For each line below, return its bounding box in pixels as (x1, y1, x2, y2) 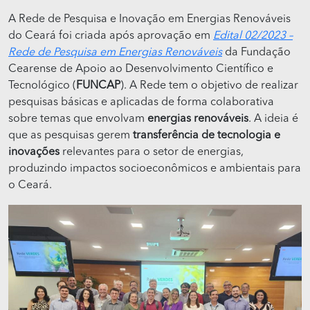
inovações (8, 147, 60, 158)
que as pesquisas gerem (8, 130, 133, 141)
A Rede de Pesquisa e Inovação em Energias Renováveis (8, 14, 291, 25)
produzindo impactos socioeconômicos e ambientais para (8, 163, 301, 174)
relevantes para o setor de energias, (60, 147, 244, 158)
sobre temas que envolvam (8, 113, 147, 125)
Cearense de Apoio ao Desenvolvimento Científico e (8, 64, 273, 75)
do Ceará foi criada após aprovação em (8, 30, 213, 42)
